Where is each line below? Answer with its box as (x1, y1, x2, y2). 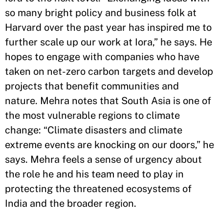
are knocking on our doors (77, 138, 195, 151)
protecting (5, 182, 55, 195)
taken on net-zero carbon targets (5, 65, 158, 77)
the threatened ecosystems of (55, 182, 192, 195)
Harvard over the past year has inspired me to (5, 21, 212, 33)
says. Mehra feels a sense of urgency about (5, 153, 202, 165)
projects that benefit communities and (5, 80, 179, 92)
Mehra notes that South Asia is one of (38, 94, 211, 107)
